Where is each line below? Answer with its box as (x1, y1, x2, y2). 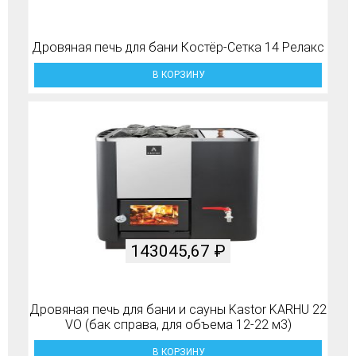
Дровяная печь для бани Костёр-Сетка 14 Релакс (32, 39, 324, 55)
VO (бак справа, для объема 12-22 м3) (64, 316, 292, 332)
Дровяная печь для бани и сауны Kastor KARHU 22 (29, 301, 327, 317)
